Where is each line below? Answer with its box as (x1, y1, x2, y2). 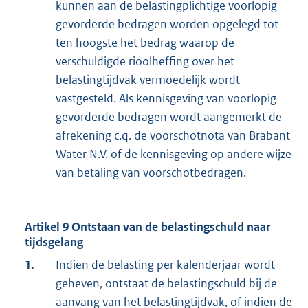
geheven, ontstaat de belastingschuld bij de (56, 276, 277, 291)
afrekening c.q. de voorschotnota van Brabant (56, 128, 290, 144)
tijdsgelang (25, 234, 83, 250)
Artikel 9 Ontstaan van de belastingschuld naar (25, 219, 270, 235)
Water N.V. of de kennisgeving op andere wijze (56, 146, 291, 162)
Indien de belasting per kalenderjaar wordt (56, 257, 275, 273)
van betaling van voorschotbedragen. (56, 165, 246, 181)
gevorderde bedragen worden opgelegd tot (56, 16, 278, 32)
